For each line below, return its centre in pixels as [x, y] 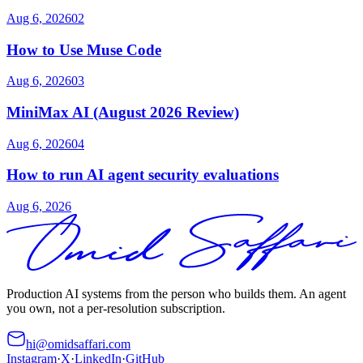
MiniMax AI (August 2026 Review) [123, 113]
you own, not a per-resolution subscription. [116, 309]
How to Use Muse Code [84, 49]
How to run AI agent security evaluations [143, 175]
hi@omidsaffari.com [78, 344]
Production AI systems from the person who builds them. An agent [176, 294]
